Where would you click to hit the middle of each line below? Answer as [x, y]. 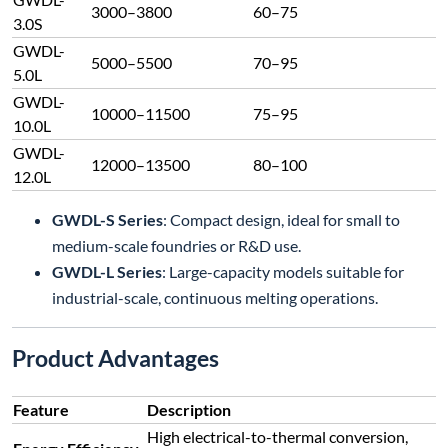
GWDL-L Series [107, 272]
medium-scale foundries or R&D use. [176, 246]
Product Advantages [115, 358]
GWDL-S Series [107, 220]
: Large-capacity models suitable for [283, 272]
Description [189, 410]
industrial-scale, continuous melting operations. [215, 298]
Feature [41, 410]
